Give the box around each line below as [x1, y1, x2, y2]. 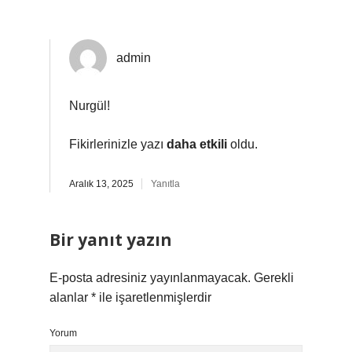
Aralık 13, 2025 [69, 178, 134, 189]
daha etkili [167, 137, 227, 151]
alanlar [49, 291, 91, 304]
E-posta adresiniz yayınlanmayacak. [49, 271, 251, 284]
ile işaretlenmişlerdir [96, 291, 211, 304]
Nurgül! [69, 99, 110, 112]
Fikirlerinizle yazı [69, 137, 167, 151]
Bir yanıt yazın [49, 229, 172, 251]
